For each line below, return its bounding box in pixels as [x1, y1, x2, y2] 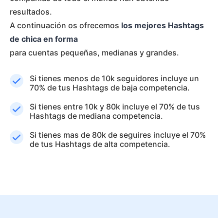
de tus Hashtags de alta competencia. [30, 139, 170, 149]
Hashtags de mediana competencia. [30, 111, 163, 121]
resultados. [10, 7, 52, 17]
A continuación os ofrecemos [10, 20, 121, 30]
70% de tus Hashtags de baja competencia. [30, 83, 190, 92]
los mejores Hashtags [121, 20, 204, 30]
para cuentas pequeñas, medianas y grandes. [10, 48, 179, 57]
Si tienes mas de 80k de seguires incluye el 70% [30, 130, 206, 140]
